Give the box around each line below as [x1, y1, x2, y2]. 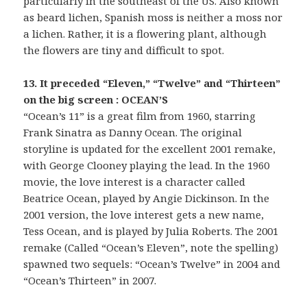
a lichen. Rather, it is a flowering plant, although [23, 27, 267, 41]
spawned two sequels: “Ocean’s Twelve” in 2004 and [23, 257, 281, 271]
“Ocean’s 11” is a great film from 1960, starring [23, 109, 256, 123]
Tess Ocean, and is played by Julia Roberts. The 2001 [23, 224, 279, 238]
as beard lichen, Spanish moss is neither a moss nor [23, 10, 283, 25]
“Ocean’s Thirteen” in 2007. [23, 273, 157, 288]
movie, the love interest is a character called [23, 175, 246, 189]
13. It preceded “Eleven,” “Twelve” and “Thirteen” [23, 76, 281, 90]
